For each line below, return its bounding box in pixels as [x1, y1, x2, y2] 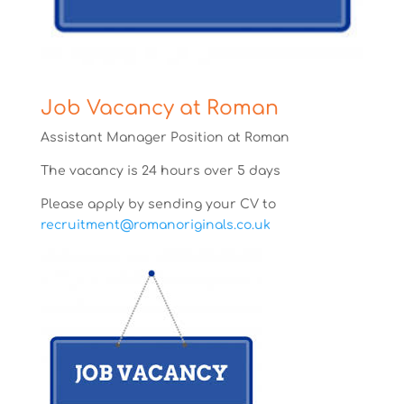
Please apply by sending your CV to [40, 197, 276, 211]
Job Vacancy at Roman [40, 96, 279, 119]
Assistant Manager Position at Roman [40, 130, 289, 144]
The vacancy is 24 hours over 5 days [40, 163, 280, 178]
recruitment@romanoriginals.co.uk [40, 217, 271, 232]
